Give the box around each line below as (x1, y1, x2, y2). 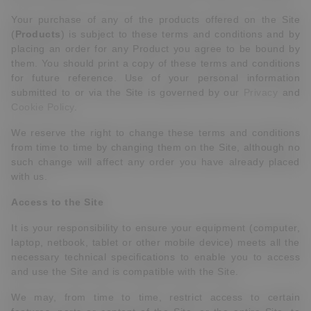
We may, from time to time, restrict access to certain (11, 292, 300, 303)
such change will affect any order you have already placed (11, 156, 300, 167)
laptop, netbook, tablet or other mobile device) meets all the (11, 237, 300, 248)
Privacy (243, 87, 278, 98)
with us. (11, 171, 47, 182)
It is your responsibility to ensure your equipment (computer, (11, 222, 300, 233)
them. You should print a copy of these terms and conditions (11, 58, 300, 69)
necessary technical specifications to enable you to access (11, 251, 300, 262)
